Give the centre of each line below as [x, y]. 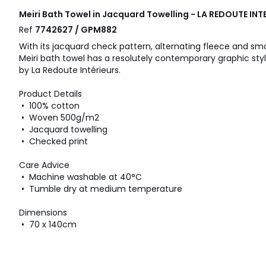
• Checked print [53, 141]
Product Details [50, 94]
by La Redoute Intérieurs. [70, 70]
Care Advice [44, 165]
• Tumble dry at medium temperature [101, 189]
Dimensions [43, 212]
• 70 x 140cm [48, 224]
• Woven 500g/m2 [59, 117]
